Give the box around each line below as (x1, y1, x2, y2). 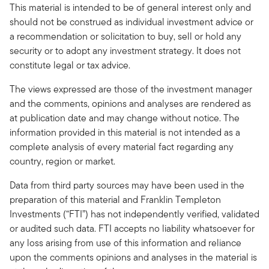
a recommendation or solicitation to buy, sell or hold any (10, 29, 241, 43)
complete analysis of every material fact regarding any (10, 139, 234, 154)
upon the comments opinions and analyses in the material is (10, 250, 257, 264)
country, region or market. (10, 154, 115, 168)
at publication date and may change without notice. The (10, 110, 240, 125)
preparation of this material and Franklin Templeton (10, 192, 221, 207)
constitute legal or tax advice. (10, 58, 130, 72)
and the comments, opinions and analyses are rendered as (10, 96, 251, 110)
